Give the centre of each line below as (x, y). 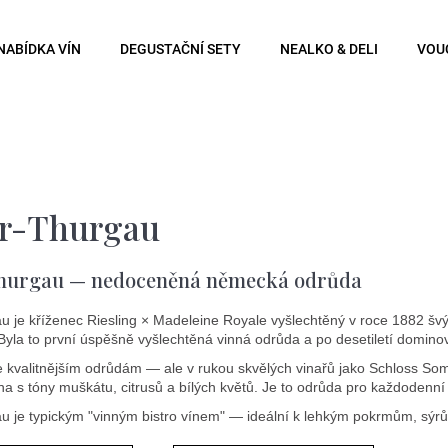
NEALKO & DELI (329, 49)
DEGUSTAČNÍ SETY (180, 49)
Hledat (264, 208)
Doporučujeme (141, 296)
